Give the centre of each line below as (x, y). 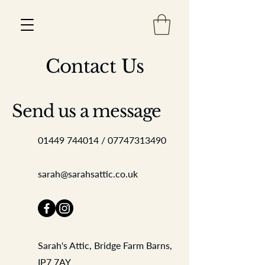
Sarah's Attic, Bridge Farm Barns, (105, 245)
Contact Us (95, 66)
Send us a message (87, 111)
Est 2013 (174, 88)
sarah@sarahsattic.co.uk (88, 173)
